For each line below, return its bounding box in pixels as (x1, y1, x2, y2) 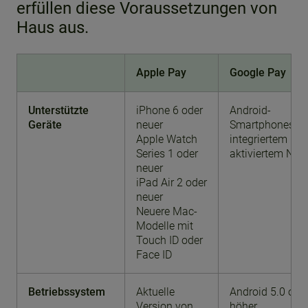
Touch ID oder (136, 234, 203, 247)
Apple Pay (136, 66, 186, 79)
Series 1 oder (136, 147, 198, 160)
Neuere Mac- (136, 205, 197, 218)
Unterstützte (28, 104, 89, 117)
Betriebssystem (28, 285, 105, 298)
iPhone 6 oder (136, 104, 203, 117)
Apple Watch (136, 133, 197, 146)
